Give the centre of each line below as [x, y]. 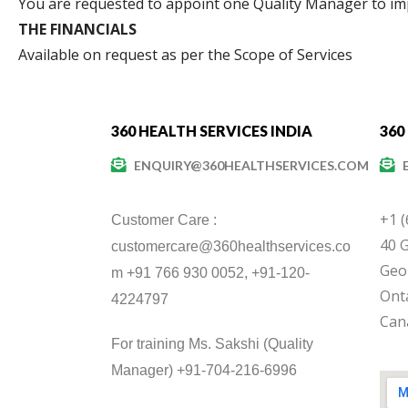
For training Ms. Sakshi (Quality [212, 343]
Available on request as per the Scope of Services [185, 54]
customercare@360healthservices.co [231, 246]
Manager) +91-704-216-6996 [204, 370]
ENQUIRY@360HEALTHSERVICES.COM [251, 165]
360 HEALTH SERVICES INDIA [212, 130]
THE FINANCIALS [77, 29]
